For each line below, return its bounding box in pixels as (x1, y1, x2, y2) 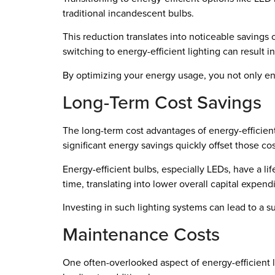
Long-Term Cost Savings (63, 88, 261, 117)
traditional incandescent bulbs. (63, 6, 194, 20)
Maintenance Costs (63, 220, 220, 249)
